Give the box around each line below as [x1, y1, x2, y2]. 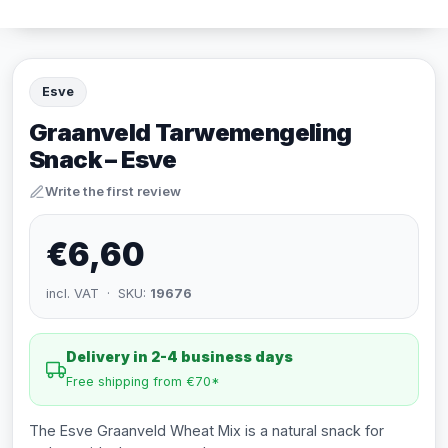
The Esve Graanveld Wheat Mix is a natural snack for [29, 422, 384, 439]
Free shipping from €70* [66, 374, 220, 389]
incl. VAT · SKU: [46, 286, 150, 301]
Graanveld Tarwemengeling [29, 118, 352, 147]
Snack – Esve [29, 145, 177, 174]
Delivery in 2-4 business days [66, 348, 293, 365]
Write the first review [45, 183, 181, 199]
